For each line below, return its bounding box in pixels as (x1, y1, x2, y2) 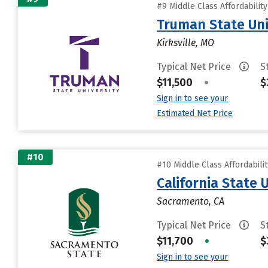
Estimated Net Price (157, 108, 233, 118)
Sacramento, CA (157, 196, 225, 207)
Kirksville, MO (157, 37, 215, 48)
